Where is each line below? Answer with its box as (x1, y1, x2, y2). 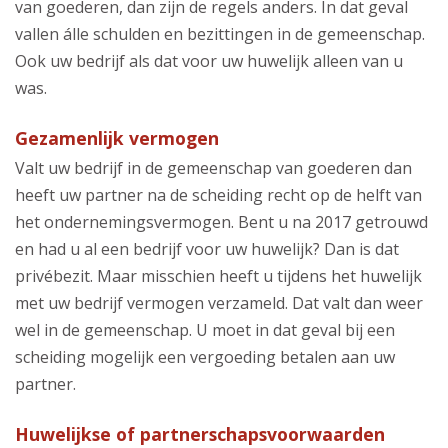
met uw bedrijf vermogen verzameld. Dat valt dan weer (15, 291, 423, 314)
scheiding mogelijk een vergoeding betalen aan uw (15, 345, 395, 368)
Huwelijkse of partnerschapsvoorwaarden (15, 421, 385, 446)
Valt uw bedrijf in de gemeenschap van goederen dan (15, 156, 412, 179)
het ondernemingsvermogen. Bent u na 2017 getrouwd (15, 210, 428, 233)
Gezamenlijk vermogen (15, 125, 219, 150)
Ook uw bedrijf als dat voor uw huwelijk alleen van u (15, 49, 403, 72)
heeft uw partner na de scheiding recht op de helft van (15, 183, 422, 206)
